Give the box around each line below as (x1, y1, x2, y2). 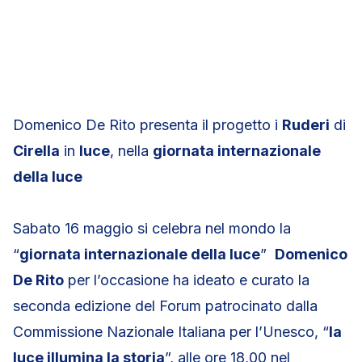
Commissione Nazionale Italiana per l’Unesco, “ (13, 323, 329, 340)
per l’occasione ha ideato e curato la (64, 271, 309, 288)
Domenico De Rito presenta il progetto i (13, 116, 282, 133)
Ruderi (282, 116, 330, 133)
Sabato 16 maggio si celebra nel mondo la (13, 220, 291, 237)
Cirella (13, 142, 60, 159)
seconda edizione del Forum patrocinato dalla (13, 297, 318, 314)
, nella (110, 142, 153, 159)
